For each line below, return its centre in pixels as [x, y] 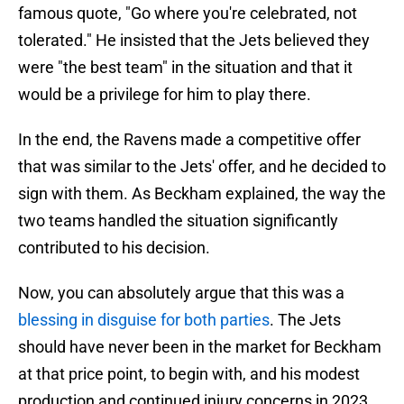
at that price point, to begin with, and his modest [189, 374]
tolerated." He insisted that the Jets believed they [194, 41]
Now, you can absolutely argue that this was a [181, 293]
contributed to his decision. [114, 248]
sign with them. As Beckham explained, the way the [202, 194]
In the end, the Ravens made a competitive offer [189, 140]
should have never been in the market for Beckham [200, 347]
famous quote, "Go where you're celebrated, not [188, 14]
